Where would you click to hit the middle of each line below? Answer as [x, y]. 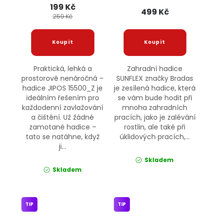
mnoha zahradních [155, 107]
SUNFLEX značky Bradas [155, 78]
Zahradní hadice [155, 68]
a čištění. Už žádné [63, 117]
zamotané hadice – [63, 127]
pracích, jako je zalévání [155, 117]
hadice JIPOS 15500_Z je [63, 88]
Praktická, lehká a [63, 68]
